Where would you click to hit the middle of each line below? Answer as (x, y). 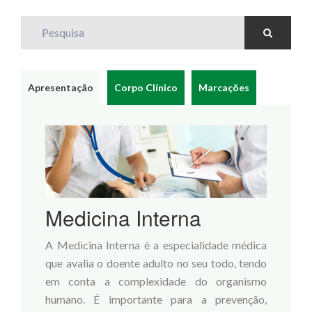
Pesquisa (42, 23)
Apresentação (61, 88)
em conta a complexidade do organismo (156, 281)
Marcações (224, 88)
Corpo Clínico (146, 88)
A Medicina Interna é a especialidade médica (156, 245)
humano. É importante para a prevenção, (156, 299)
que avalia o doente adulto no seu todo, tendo (156, 263)
